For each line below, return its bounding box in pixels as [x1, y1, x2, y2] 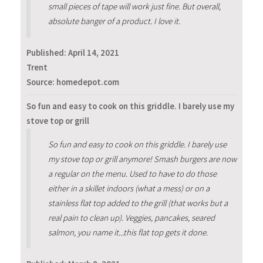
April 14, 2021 [68, 48, 119, 59]
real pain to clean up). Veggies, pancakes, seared [48, 212, 215, 223]
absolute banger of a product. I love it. [48, 16, 180, 27]
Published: [26, 48, 68, 59]
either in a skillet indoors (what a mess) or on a [48, 183, 210, 194]
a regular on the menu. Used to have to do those [48, 168, 217, 179]
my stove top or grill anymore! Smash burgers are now [48, 153, 237, 164]
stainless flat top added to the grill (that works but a [48, 197, 228, 208]
